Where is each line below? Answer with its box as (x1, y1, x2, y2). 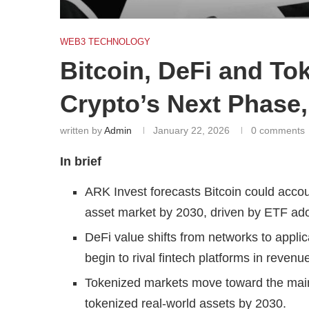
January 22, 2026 (153, 124, 230, 136)
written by (60, 124, 104, 136)
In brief (60, 154, 101, 168)
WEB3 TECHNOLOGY (60, 36, 150, 47)
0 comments (251, 124, 305, 136)
